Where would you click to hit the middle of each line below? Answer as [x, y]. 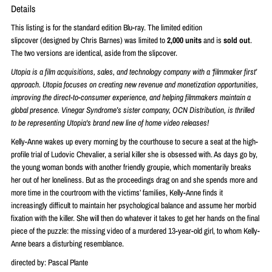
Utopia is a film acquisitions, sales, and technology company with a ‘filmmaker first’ [134, 71]
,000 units [186, 40]
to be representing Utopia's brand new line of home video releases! [110, 122]
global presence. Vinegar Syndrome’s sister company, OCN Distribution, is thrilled [133, 110]
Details [23, 8]
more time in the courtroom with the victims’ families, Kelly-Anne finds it [117, 192]
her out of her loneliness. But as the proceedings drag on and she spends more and [134, 179]
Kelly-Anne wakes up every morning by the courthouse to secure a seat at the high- [135, 141]
